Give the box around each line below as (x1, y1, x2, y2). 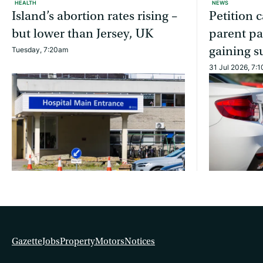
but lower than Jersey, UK (12, 26, 153, 42)
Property (60, 235, 95, 247)
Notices (124, 235, 155, 247)
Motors (95, 235, 124, 247)
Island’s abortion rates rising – (12, 9, 177, 24)
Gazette (12, 235, 42, 247)
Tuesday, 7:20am (12, 45, 68, 55)
